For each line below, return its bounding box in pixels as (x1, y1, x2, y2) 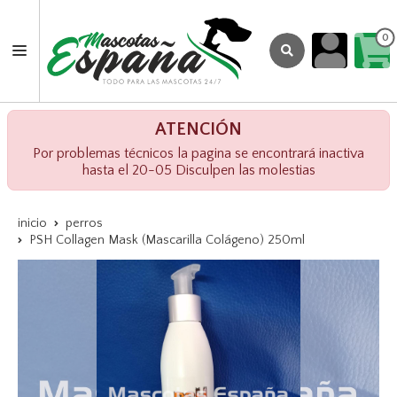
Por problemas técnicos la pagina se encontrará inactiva (33, 144, 364, 161)
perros (66, 215, 103, 230)
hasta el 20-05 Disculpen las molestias (82, 161, 315, 178)
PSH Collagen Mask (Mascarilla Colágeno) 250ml (29, 232, 305, 247)
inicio (18, 215, 47, 230)
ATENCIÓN (155, 119, 242, 139)
